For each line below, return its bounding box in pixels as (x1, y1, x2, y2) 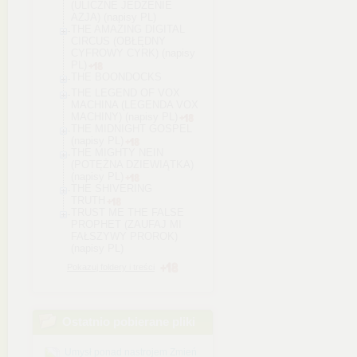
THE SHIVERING (71, 182, 152, 194)
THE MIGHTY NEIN (71, 147, 163, 159)
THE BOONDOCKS (71, 71, 162, 83)
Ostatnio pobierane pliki (62, 315, 195, 328)
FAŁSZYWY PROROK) (71, 230, 178, 242)
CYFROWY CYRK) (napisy (71, 47, 195, 59)
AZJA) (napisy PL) (71, 11, 156, 23)
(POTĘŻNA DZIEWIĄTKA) (71, 159, 194, 171)
